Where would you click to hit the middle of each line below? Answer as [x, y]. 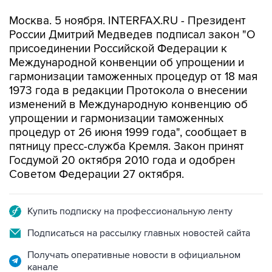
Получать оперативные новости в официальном [134, 255]
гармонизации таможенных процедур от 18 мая [133, 77]
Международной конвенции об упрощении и [127, 63]
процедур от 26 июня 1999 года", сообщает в [128, 133]
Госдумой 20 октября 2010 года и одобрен [122, 161]
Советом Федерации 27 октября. [97, 175]
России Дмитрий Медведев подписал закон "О [132, 35]
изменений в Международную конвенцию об [128, 105]
